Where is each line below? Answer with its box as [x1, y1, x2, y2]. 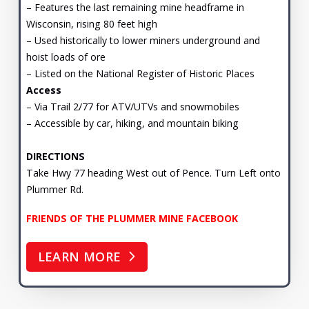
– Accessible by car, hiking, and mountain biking [26, 116, 239, 130]
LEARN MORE [37, 248, 121, 266]
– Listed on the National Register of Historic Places [26, 66, 255, 80]
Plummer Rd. [26, 182, 83, 196]
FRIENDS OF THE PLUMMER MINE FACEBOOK [26, 212, 238, 226]
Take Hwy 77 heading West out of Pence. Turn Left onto [26, 166, 281, 179]
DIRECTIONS [26, 149, 85, 163]
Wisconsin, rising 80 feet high [26, 17, 157, 30]
